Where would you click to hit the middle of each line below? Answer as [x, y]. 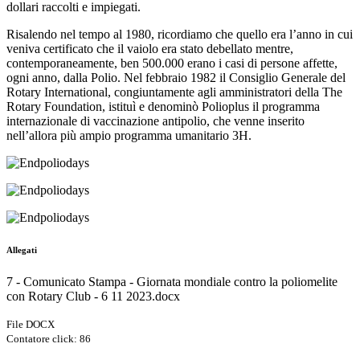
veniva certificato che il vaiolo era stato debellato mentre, [150, 49]
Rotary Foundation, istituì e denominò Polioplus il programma [163, 107]
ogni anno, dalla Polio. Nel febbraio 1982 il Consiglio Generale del [176, 78]
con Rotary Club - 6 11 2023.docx [93, 297]
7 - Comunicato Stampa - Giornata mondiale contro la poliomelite [172, 282]
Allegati [22, 250]
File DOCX [31, 325]
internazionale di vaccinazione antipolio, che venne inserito [155, 121]
